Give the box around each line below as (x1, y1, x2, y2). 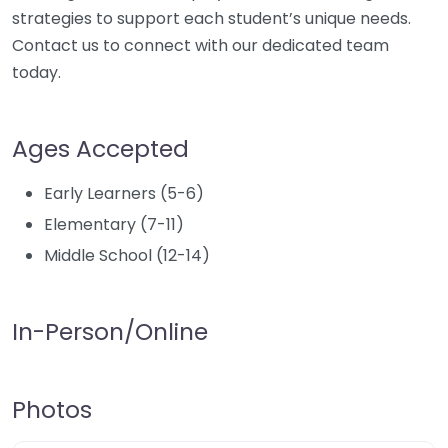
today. (12, 61, 61, 84)
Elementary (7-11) (44, 213, 184, 236)
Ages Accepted (12, 132, 189, 165)
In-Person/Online (12, 315, 208, 348)
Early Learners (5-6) (44, 182, 204, 205)
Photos (12, 393, 92, 426)
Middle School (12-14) (44, 244, 210, 267)
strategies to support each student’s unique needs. (12, 7, 411, 30)
